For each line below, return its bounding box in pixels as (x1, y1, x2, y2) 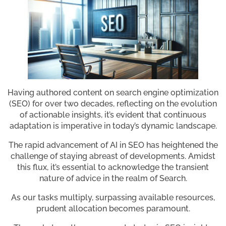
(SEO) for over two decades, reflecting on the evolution (9, 99, 217, 109)
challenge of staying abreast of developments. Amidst (11, 151, 215, 161)
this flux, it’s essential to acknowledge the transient (17, 162, 209, 173)
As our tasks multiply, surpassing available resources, (11, 193, 215, 203)
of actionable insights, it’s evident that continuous (20, 110, 206, 120)
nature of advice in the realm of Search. (39, 174, 187, 184)
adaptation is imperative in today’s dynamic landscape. (9, 121, 217, 131)
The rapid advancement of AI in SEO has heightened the (8, 140, 218, 150)
